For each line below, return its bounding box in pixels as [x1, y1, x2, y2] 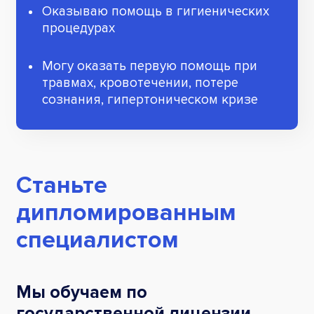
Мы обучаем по [16, 282, 147, 303]
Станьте [16, 171, 107, 200]
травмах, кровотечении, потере [42, 75, 238, 92]
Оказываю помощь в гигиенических [42, 4, 269, 20]
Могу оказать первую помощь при [42, 58, 257, 75]
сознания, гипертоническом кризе [42, 92, 258, 109]
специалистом [16, 226, 179, 255]
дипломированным [16, 198, 236, 228]
